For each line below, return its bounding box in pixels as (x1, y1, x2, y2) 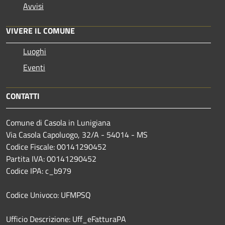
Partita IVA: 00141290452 (6, 152, 96, 165)
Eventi (23, 61, 45, 73)
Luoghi (23, 45, 46, 57)
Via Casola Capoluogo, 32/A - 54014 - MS (6, 128, 148, 141)
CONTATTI (6, 89, 40, 102)
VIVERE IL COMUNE (6, 24, 75, 37)
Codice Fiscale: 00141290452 (6, 140, 106, 153)
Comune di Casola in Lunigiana (6, 116, 110, 129)
